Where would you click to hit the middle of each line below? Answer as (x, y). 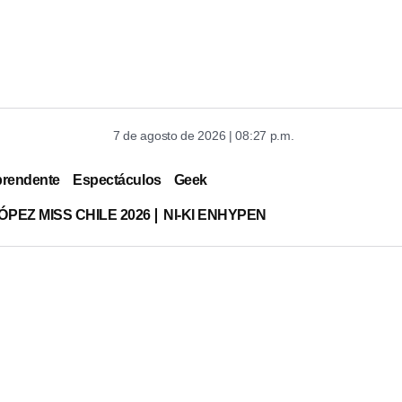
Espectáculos (117, 179)
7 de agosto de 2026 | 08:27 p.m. (204, 135)
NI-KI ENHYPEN (215, 214)
